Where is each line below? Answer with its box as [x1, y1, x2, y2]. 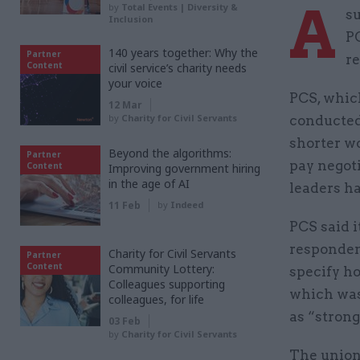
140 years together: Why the [108, 45, 258, 60]
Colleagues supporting [108, 276, 225, 292]
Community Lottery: [108, 261, 215, 276]
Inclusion [108, 13, 153, 25]
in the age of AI [108, 176, 190, 191]
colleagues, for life [108, 292, 204, 307]
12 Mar [108, 98, 142, 112]
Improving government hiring [108, 161, 260, 176]
